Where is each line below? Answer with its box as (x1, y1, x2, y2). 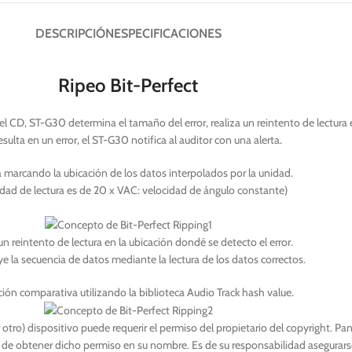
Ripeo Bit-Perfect (58, 74, 198, 97)
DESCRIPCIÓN (35, 26, 114, 41)
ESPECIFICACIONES (113, 26, 222, 41)
